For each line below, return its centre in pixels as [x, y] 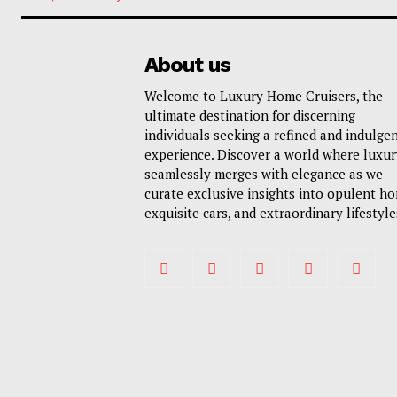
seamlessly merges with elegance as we [263, 173]
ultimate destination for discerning [249, 115]
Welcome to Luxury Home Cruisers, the [263, 95]
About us [187, 64]
